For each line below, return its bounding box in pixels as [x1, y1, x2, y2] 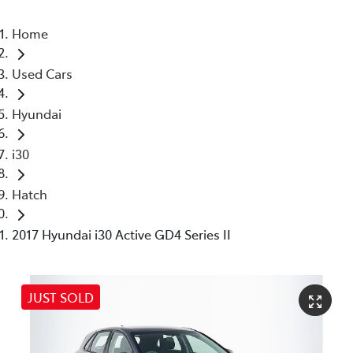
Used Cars [12, 64, 72, 82]
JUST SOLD [28, 288, 94, 306]
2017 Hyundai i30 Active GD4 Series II [12, 225, 231, 243]
